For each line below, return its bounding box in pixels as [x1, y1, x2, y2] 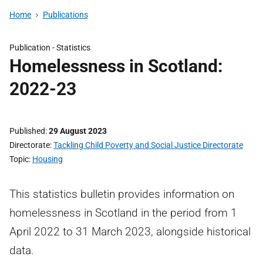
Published [9, 126, 45, 136]
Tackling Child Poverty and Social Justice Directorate [53, 140, 243, 150]
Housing [32, 154, 63, 164]
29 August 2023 [49, 126, 107, 136]
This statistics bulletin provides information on [9, 187, 234, 201]
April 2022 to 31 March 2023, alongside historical [9, 225, 251, 238]
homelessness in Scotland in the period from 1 [9, 206, 237, 220]
